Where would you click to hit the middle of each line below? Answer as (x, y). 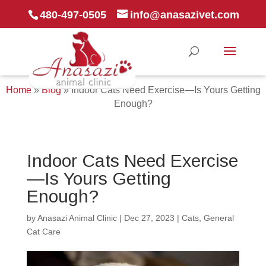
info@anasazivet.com (185, 15)
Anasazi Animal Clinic (77, 218)
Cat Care (43, 232)
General (218, 218)
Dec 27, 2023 (149, 218)
